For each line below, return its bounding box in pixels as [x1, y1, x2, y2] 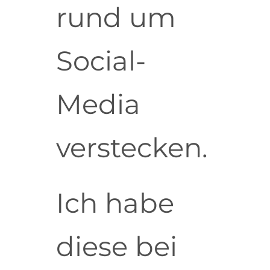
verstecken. [55, 131, 208, 165]
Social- [55, 44, 146, 78]
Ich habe [55, 186, 174, 220]
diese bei [55, 230, 177, 263]
